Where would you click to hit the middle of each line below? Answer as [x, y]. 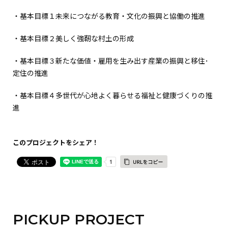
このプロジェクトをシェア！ [56, 142]
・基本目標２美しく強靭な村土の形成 [73, 38]
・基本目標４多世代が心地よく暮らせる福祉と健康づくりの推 [112, 95]
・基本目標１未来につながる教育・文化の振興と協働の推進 [109, 16]
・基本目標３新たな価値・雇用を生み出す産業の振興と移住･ [111, 60]
